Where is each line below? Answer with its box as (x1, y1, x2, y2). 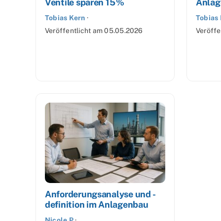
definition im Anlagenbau (45, 199, 148, 210)
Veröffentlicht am (45, 27, 105, 35)
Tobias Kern (45, 14, 85, 22)
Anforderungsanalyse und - (45, 188, 156, 199)
